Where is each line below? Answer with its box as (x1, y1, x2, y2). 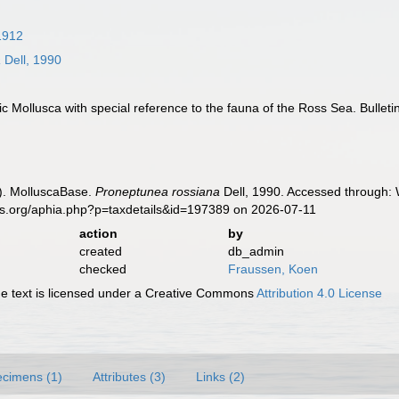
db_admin (227, 244, 284, 258)
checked (78, 262, 126, 276)
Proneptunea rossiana (95, 184, 221, 199)
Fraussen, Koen (227, 262, 318, 276)
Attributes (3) (93, 370, 166, 384)
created (78, 244, 122, 258)
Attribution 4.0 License (256, 286, 383, 300)
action (78, 226, 118, 240)
